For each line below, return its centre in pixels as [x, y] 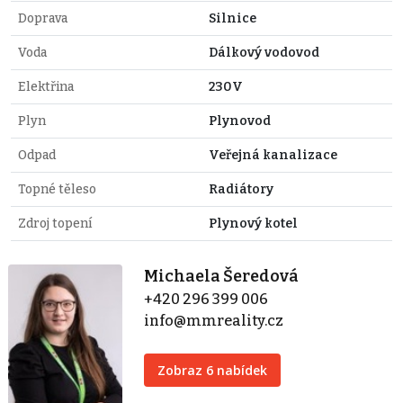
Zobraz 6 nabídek [213, 370]
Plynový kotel [253, 223]
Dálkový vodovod [264, 52]
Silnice [233, 18]
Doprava [43, 18]
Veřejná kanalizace [273, 155]
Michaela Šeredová [222, 276]
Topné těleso [57, 189]
